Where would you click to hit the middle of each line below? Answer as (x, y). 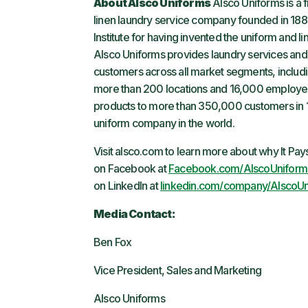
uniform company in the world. (164, 123)
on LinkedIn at (127, 186)
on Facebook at (131, 168)
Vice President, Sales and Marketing (178, 270)
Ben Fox (113, 242)
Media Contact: (134, 214)
